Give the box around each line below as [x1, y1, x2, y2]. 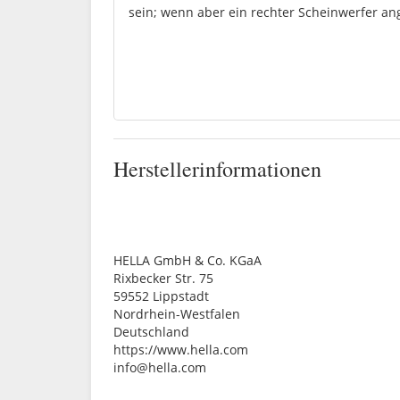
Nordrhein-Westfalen [113, 305, 240, 323]
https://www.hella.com [113, 341, 248, 359]
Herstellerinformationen [113, 154, 321, 184]
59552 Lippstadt [113, 287, 209, 305]
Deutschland [113, 323, 189, 341]
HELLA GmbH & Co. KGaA [113, 252, 262, 270]
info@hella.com [113, 359, 206, 377]
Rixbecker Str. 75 [113, 270, 213, 287]
